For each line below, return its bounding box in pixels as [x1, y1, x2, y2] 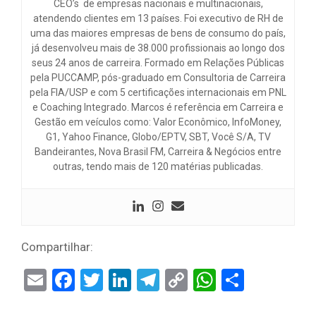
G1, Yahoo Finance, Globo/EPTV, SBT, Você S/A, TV [45, 131, 271, 143]
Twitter [103, 267, 172, 294]
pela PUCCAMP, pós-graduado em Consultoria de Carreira [30, 72, 286, 84]
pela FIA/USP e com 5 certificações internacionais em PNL [30, 87, 286, 99]
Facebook [75, 267, 169, 294]
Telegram [159, 267, 250, 294]
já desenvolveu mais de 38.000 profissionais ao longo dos [31, 42, 285, 54]
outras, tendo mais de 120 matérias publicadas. [53, 161, 263, 173]
